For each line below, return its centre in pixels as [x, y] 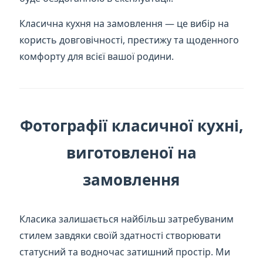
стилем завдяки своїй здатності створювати [120, 235]
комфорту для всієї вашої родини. [97, 56]
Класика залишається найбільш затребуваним [127, 219]
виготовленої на [131, 152]
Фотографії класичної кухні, [131, 125]
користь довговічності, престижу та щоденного [129, 40]
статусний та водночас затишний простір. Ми [125, 252]
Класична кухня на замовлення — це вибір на [124, 23]
